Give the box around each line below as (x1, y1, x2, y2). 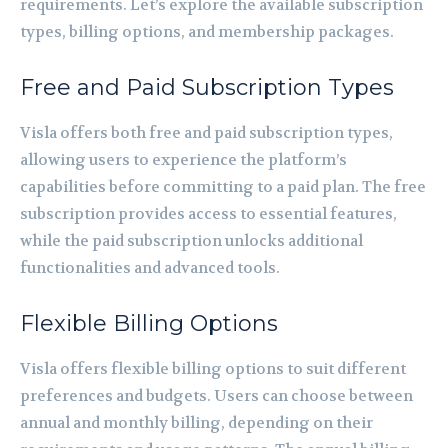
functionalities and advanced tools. (20, 257, 280, 278)
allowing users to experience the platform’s (20, 149, 347, 170)
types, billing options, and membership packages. (20, 21, 394, 42)
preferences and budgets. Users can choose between (20, 385, 413, 406)
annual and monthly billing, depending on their (20, 412, 373, 433)
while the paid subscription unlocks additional (20, 230, 363, 251)
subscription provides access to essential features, (20, 203, 397, 224)
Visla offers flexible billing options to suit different (20, 358, 406, 379)
